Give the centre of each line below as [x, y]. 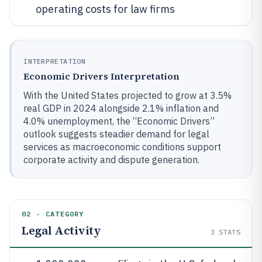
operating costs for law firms [105, 9]
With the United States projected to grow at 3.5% [127, 95]
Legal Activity [61, 230]
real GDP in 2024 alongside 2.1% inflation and [121, 108]
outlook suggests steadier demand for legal [116, 134]
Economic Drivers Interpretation [101, 76]
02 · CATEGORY [53, 214]
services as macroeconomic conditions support [122, 147]
